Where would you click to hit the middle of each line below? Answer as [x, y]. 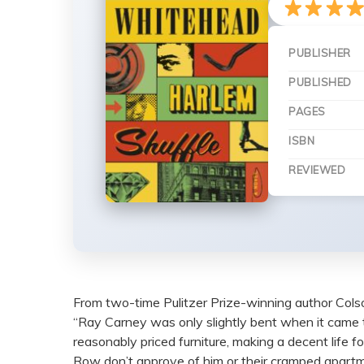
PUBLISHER [320, 53]
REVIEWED [317, 170]
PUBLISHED [320, 82]
